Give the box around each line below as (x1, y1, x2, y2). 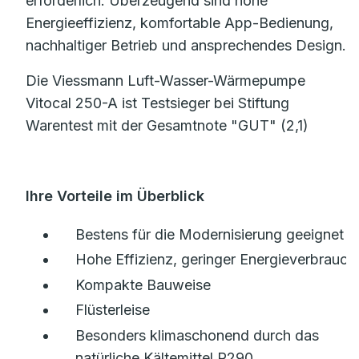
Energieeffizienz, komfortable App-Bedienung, (26, 14, 333, 31)
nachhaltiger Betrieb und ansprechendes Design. (26, 37, 346, 54)
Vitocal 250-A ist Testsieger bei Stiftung (26, 95, 289, 111)
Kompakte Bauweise (75, 276, 211, 293)
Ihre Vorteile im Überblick (26, 188, 204, 204)
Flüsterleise (75, 301, 150, 319)
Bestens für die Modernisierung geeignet (75, 225, 344, 243)
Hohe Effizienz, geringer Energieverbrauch (75, 251, 356, 268)
